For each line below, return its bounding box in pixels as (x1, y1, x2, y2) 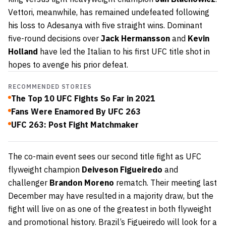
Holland (8, 46, 38, 56)
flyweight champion (8, 164, 82, 175)
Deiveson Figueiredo (82, 164, 162, 175)
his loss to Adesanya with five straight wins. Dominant (8, 20, 202, 30)
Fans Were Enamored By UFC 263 (11, 106, 141, 117)
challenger (8, 177, 49, 188)
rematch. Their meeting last (114, 177, 217, 188)
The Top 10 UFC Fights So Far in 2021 (11, 93, 155, 103)
